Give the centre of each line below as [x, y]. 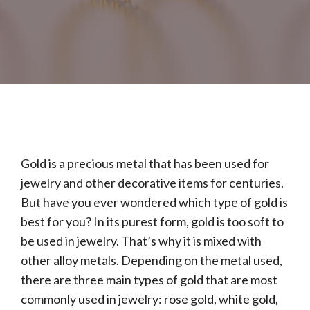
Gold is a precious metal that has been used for [145, 163]
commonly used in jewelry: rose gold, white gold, [149, 299]
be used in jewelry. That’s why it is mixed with [141, 241]
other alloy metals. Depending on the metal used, [152, 260]
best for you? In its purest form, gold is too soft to [152, 221]
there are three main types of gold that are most [149, 280]
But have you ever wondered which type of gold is [154, 202]
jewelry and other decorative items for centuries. [152, 183]
